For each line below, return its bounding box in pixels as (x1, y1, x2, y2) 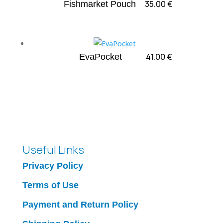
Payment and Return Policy (22, 200, 138, 210)
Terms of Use (22, 180, 79, 191)
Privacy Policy (22, 161, 83, 171)
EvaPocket (79, 51, 122, 62)
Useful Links (22, 142, 84, 158)
